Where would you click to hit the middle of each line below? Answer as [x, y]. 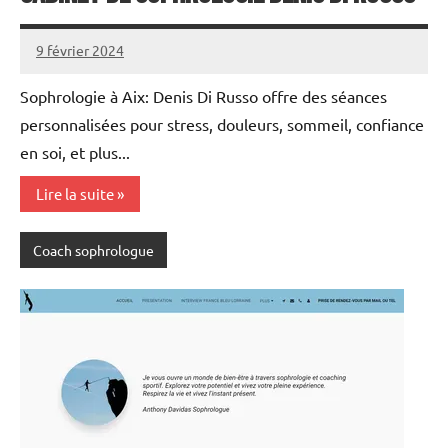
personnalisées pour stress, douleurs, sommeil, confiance [222, 124]
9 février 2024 [80, 50]
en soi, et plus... [75, 152]
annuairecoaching [92, 62]
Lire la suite [75, 193]
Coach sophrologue [93, 250]
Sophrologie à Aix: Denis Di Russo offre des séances [203, 96]
